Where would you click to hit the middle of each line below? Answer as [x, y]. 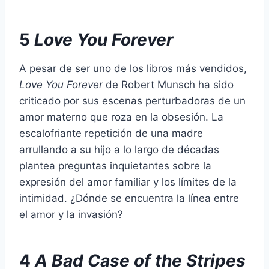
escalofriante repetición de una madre [111, 133]
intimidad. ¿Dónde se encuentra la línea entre [129, 198]
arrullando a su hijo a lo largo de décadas [119, 149]
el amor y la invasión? [71, 214]
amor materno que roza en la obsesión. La [121, 117]
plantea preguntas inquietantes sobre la [115, 165]
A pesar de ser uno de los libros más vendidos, [133, 68]
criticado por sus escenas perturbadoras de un [132, 101]
